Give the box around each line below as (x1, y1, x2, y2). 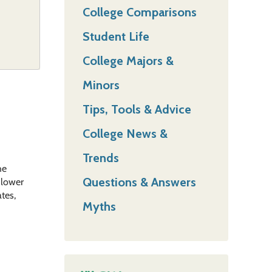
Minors (83, 77, 120, 92)
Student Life (83, 29, 149, 44)
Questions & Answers (83, 174, 196, 189)
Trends (83, 150, 119, 165)
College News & (83, 126, 168, 141)
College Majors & (83, 53, 174, 68)
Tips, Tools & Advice (83, 101, 191, 117)
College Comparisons (83, 4, 197, 19)
